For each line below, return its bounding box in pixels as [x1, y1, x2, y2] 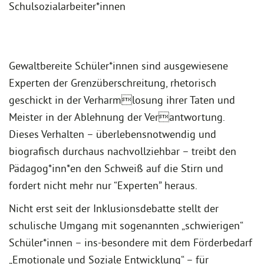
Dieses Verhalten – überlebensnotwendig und [9, 127, 216, 141]
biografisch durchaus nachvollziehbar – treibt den [9, 144, 236, 158]
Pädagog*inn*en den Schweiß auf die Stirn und [9, 161, 223, 175]
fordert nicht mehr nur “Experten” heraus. [9, 178, 197, 192]
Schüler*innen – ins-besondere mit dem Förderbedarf [9, 235, 252, 249]
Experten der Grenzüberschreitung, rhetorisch [9, 75, 216, 90]
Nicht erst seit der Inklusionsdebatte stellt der [9, 201, 219, 215]
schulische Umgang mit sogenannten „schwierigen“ [9, 218, 243, 232]
